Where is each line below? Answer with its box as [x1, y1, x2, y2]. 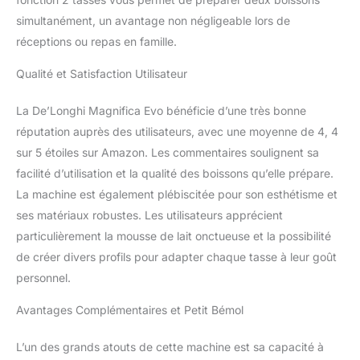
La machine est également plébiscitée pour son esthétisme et [16, 186, 337, 201]
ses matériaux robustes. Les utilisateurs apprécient [16, 207, 283, 222]
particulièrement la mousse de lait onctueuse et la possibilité [16, 228, 331, 243]
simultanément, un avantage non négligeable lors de [16, 13, 290, 27]
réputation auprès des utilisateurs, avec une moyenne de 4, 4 [16, 124, 338, 138]
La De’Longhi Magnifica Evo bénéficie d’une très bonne [16, 103, 306, 117]
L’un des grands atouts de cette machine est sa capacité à [16, 339, 324, 354]
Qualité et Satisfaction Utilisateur [16, 66, 187, 80]
